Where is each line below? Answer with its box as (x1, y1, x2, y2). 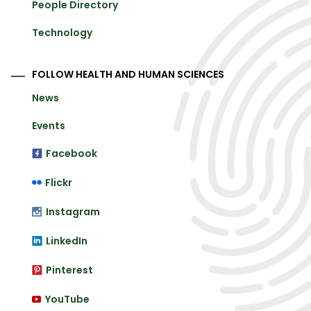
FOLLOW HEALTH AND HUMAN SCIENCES (32, 67, 224, 82)
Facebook (46, 146, 97, 161)
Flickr (45, 176, 72, 190)
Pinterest (46, 263, 93, 278)
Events (32, 119, 65, 133)
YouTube (45, 292, 90, 307)
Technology (32, 26, 92, 40)
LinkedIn (46, 234, 87, 249)
